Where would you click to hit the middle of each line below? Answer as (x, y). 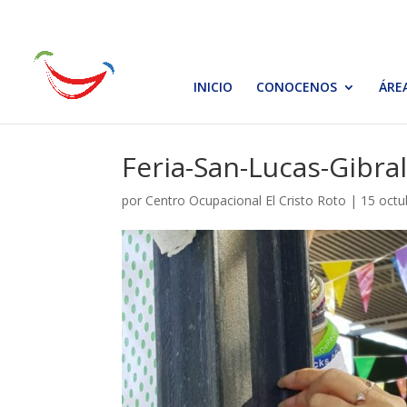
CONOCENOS (297, 86)
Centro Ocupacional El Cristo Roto (246, 200)
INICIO (213, 86)
